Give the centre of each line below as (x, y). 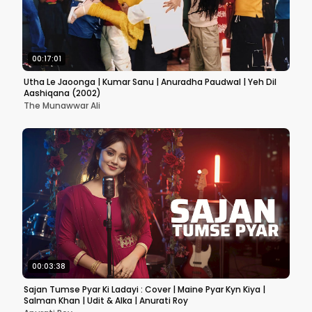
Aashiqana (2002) (62, 93)
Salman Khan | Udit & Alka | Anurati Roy (106, 301)
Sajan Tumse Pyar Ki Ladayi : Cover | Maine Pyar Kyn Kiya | (145, 289)
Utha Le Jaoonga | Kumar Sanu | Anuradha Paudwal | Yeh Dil (150, 82)
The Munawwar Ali (62, 106)
